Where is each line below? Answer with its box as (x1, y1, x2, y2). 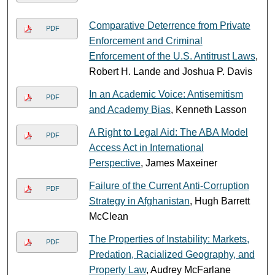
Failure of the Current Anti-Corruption (88, 180, 249, 191)
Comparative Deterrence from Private (88, 20, 250, 31)
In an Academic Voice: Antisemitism (88, 88, 243, 99)
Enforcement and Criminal (88, 35, 203, 46)
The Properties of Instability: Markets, (88, 233, 249, 244)
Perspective (88, 157, 141, 168)
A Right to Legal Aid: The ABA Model (88, 126, 248, 137)
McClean (88, 211, 128, 222)
